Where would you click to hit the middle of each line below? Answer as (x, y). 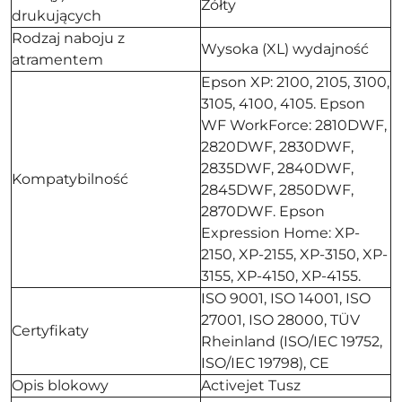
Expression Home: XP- (280, 233)
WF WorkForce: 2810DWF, (294, 126)
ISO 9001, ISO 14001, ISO (286, 299)
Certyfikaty (50, 331)
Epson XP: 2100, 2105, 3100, (295, 83)
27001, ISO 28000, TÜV (280, 320)
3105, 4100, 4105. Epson (283, 104)
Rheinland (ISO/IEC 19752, (292, 342)
